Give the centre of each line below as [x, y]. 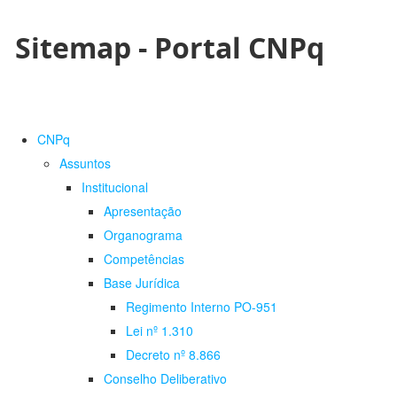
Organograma [143, 235]
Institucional [115, 187]
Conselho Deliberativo [165, 379]
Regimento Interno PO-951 [202, 307]
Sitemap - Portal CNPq [170, 48]
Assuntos [85, 163]
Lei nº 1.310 [160, 331]
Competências [144, 259]
